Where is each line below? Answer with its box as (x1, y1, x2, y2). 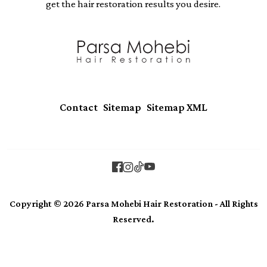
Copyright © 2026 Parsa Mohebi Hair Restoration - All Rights (9, 198, 258, 209)
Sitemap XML (147, 101, 207, 113)
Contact (60, 101, 98, 113)
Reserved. (113, 214, 154, 224)
